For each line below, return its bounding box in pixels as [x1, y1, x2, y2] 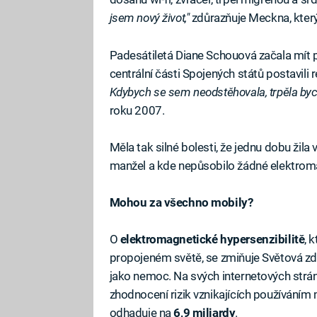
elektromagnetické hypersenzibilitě [120, 232, 305, 247]
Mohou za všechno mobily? [109, 195, 253, 209]
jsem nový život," [109, 11, 192, 25]
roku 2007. [109, 103, 165, 117]
